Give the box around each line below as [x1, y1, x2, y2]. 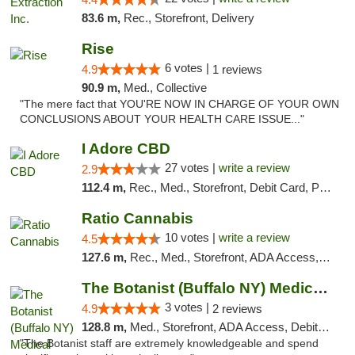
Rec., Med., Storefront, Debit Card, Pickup [128, 181, 319, 194]
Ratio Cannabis [81, 210, 193, 227]
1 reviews [212, 63, 262, 76]
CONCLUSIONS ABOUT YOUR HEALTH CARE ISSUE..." [20, 113, 304, 125]
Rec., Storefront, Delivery [123, 11, 254, 25]
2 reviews [212, 302, 262, 315]
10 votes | [164, 231, 219, 244]
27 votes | [164, 161, 219, 174]
